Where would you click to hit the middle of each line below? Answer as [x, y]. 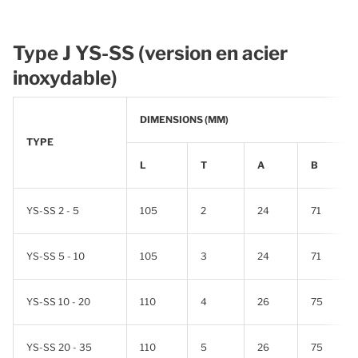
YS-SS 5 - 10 [56, 256]
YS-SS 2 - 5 [53, 211]
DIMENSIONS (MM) [184, 119]
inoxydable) [65, 78]
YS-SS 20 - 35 [59, 347]
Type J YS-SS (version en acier [150, 53]
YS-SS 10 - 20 [58, 302]
